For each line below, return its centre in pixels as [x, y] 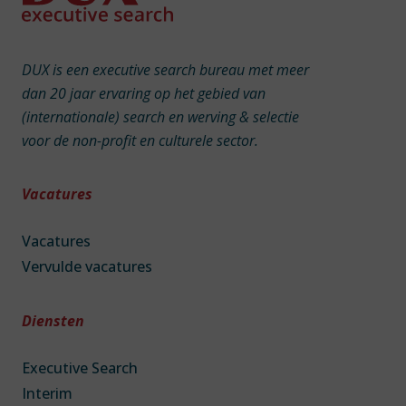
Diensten [53, 321]
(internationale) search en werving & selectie [160, 117]
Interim [47, 394]
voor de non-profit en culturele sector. [140, 141]
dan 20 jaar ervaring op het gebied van [144, 94]
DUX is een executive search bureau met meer [165, 70]
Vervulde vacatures [87, 267]
